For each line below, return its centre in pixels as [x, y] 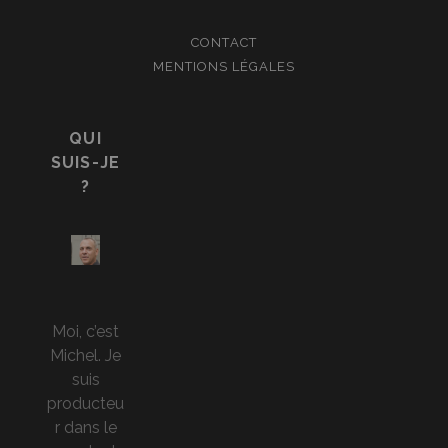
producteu [86, 403]
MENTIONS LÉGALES [224, 66]
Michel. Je [86, 355]
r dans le [85, 427]
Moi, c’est [86, 331]
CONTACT [224, 42]
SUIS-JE [85, 162]
